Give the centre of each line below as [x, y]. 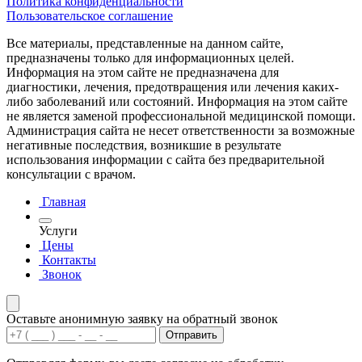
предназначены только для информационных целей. [150, 57]
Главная [64, 201]
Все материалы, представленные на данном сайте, [145, 43]
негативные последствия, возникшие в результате [144, 145]
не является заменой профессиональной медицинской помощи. [181, 116]
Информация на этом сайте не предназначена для [143, 72]
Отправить [192, 335]
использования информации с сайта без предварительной [166, 159]
